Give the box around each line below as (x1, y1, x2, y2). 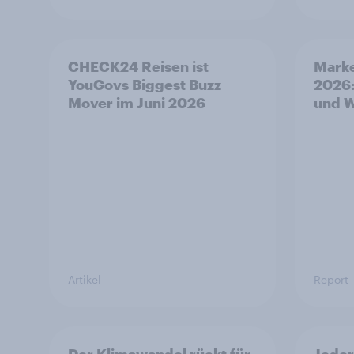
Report (314, 272, 348, 286)
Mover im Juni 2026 (68, 93, 205, 111)
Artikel (68, 272, 101, 286)
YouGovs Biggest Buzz (68, 75, 221, 93)
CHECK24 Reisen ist (68, 57, 209, 75)
